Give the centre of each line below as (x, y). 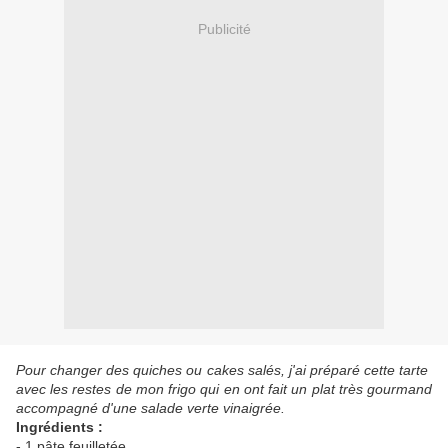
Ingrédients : (59, 427)
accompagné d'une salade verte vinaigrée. (150, 408)
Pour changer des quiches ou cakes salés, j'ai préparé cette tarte (224, 370)
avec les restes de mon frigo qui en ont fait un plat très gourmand (224, 389)
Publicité (224, 28)
